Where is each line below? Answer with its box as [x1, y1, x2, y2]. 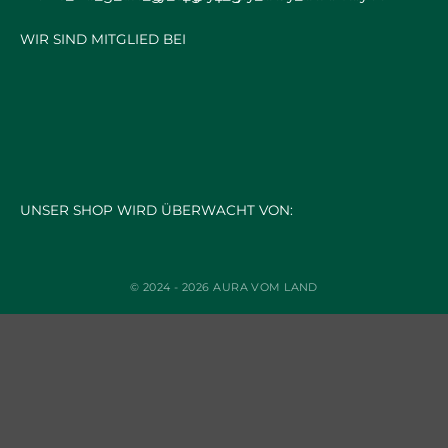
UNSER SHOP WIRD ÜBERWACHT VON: [20, 202, 293, 219]
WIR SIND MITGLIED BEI [20, 31, 186, 48]
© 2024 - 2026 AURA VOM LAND [130, 280, 318, 295]
